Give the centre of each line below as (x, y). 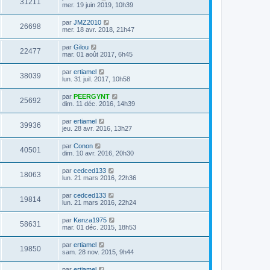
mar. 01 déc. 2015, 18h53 (99, 228)
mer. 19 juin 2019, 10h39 (98, 5)
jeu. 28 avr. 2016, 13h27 (97, 129)
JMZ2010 (87, 23)
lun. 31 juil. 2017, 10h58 (96, 79)
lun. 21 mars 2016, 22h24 (99, 203)
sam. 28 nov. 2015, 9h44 (98, 252)
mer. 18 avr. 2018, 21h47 (98, 30)
